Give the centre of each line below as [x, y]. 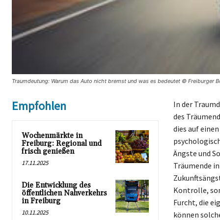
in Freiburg [41, 201]
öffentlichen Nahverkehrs [64, 193]
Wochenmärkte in [52, 136]
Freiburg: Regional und [62, 143]
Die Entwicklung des [56, 185]
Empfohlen [39, 106]
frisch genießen [48, 151]
